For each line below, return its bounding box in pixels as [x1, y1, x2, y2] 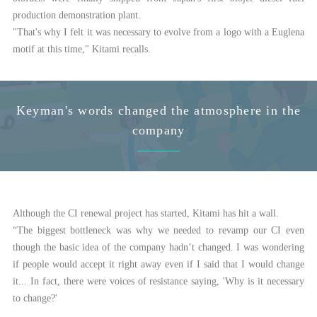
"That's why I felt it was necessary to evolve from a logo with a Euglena [12, 27, 305, 38]
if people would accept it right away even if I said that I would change [12, 259, 305, 270]
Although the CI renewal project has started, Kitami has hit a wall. [12, 208, 279, 219]
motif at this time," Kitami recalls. [12, 44, 151, 55]
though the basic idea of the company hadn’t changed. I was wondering [12, 242, 305, 253]
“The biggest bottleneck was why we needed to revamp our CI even [12, 225, 305, 236]
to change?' [12, 293, 57, 304]
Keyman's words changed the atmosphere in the [16, 103, 301, 118]
